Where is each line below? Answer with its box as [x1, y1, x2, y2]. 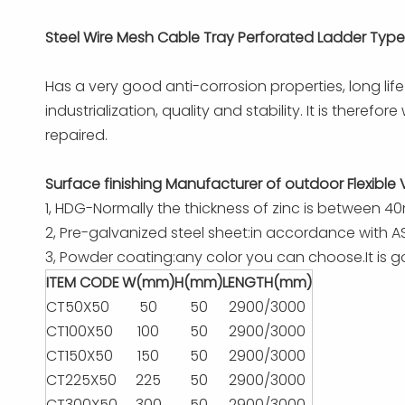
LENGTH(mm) [222, 272, 312, 293]
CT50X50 [46, 297, 109, 317]
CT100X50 [46, 321, 113, 342]
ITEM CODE [46, 272, 119, 293]
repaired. [45, 125, 108, 146]
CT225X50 [46, 370, 117, 391]
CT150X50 [46, 345, 113, 366]
